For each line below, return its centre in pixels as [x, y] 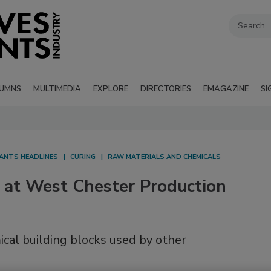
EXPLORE [111, 89]
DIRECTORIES [166, 89]
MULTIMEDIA [57, 89]
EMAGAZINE [226, 89]
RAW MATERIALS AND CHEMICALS [164, 157]
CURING [83, 157]
